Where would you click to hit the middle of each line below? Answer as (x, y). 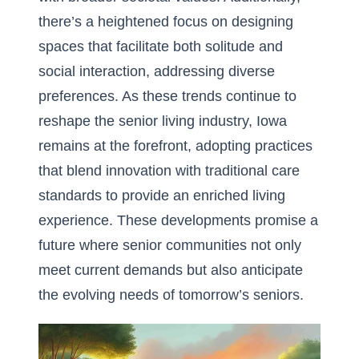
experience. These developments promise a (178, 220)
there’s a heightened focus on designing (166, 22)
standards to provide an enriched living (162, 196)
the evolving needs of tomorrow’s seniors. (171, 295)
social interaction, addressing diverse (157, 71)
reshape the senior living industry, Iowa (163, 121)
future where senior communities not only (170, 245)
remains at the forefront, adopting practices (175, 146)
